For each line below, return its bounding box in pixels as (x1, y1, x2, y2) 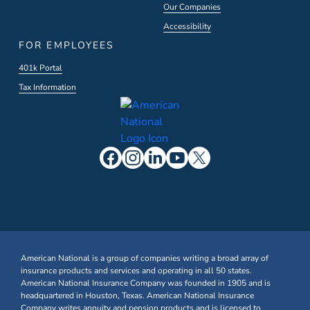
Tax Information (19, 82, 76, 93)
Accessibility (163, 21, 211, 32)
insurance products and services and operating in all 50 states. (21, 265, 254, 276)
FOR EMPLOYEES (19, 39, 115, 52)
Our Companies (163, 1, 221, 12)
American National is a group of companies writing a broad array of (21, 253, 268, 264)
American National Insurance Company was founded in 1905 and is (21, 277, 271, 289)
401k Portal (19, 62, 62, 73)
